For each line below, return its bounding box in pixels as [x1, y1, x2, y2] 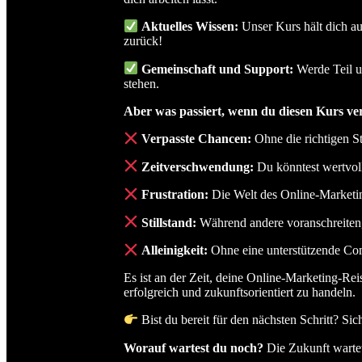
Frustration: [141, 187, 209, 202]
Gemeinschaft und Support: [141, 61, 294, 76]
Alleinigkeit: [141, 243, 208, 258]
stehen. [124, 76, 159, 90]
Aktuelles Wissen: [141, 19, 239, 34]
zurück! [124, 34, 162, 48]
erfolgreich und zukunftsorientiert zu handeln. [124, 285, 356, 300]
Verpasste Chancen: [141, 132, 252, 146]
